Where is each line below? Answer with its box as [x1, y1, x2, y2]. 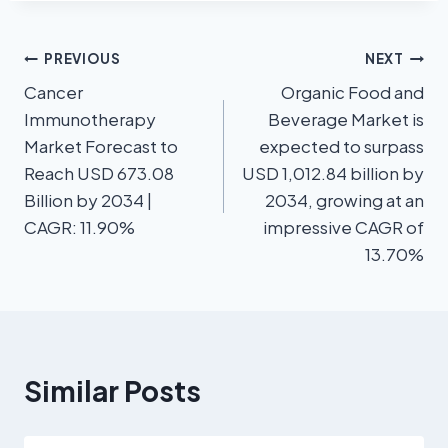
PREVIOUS [44, 49, 121, 67]
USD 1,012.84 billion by [242, 162, 424, 185]
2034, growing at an [265, 189, 424, 212]
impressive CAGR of [263, 216, 424, 239]
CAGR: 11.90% [24, 216, 135, 239]
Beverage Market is [268, 108, 424, 131]
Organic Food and [281, 81, 424, 104]
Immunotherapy [24, 108, 156, 131]
